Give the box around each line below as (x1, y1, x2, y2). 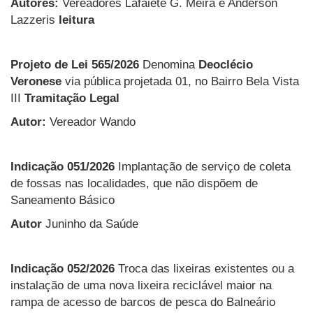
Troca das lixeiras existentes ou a (118, 261, 294, 275)
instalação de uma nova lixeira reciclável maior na (10, 278, 272, 292)
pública (83, 74, 121, 88)
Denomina (139, 57, 198, 71)
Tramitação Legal (24, 91, 119, 105)
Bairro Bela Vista (210, 74, 299, 88)
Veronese (10, 74, 61, 88)
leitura (59, 13, 94, 27)
